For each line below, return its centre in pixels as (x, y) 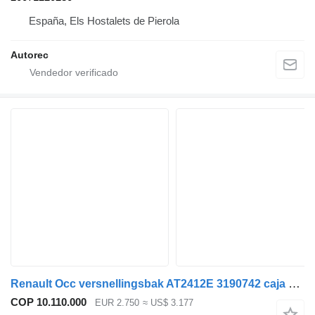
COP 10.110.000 (49, 302)
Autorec (30, 55)
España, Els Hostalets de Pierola (104, 21)
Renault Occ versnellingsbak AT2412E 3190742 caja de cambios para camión (294, 284)
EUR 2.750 (117, 303)
